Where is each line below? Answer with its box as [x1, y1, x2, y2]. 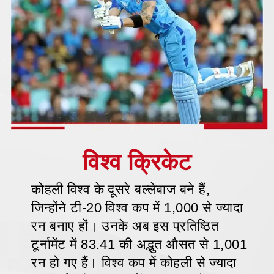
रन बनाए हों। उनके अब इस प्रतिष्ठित [31, 218, 218, 234]
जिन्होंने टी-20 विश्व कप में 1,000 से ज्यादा [31, 200, 243, 216]
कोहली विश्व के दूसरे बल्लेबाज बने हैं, [31, 182, 210, 198]
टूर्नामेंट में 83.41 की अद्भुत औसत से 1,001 [31, 237, 248, 253]
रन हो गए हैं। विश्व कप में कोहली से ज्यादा [31, 255, 237, 271]
